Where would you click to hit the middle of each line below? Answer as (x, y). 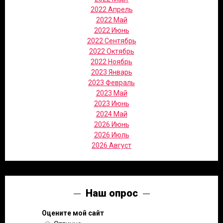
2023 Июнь (111, 104)
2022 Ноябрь (111, 62)
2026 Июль (111, 135)
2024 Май (111, 114)
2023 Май (111, 93)
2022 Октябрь (111, 51)
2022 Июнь (111, 30)
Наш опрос (111, 193)
